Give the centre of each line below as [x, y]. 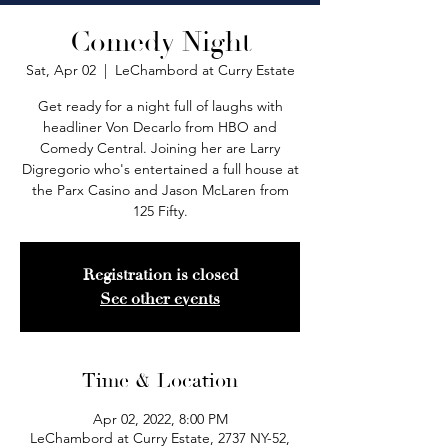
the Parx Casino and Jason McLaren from [160, 190]
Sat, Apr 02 [60, 70]
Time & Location [160, 381]
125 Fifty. [160, 211]
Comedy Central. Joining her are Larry [160, 148]
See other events [160, 299]
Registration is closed [160, 275]
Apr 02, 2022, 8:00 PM [160, 419]
